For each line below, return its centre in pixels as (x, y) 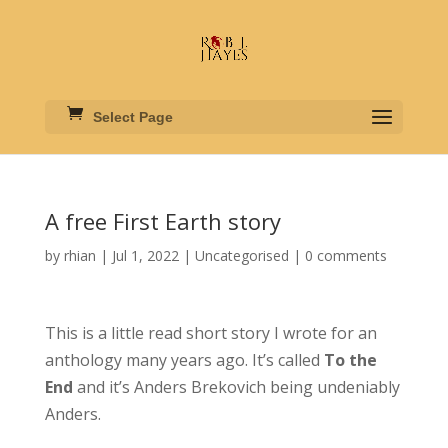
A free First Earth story (162, 221)
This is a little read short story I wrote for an (210, 333)
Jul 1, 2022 (145, 255)
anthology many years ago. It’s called (184, 360)
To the (350, 360)
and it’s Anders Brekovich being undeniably (238, 387)
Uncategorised (241, 255)
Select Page (132, 117)
